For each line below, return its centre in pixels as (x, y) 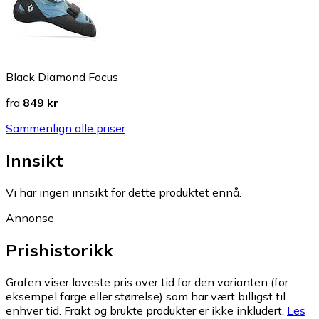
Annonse (30, 218)
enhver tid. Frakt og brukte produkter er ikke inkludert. (145, 310)
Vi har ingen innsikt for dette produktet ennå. (124, 192)
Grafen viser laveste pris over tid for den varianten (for (147, 282)
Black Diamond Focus (62, 77)
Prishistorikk (59, 250)
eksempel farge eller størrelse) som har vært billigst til (146, 296)
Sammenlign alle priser (66, 128)
